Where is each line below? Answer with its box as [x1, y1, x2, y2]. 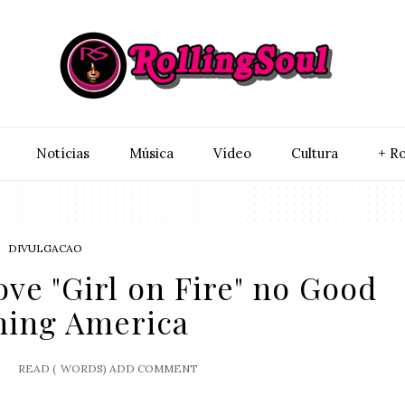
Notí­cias [35, 145, 89, 162]
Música [128, 145, 174, 162]
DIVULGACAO [7, 241, 82, 255]
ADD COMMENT [109, 362, 199, 375]
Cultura [290, 145, 338, 162]
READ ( [18, 362, 57, 375]
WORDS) [61, 362, 108, 375]
